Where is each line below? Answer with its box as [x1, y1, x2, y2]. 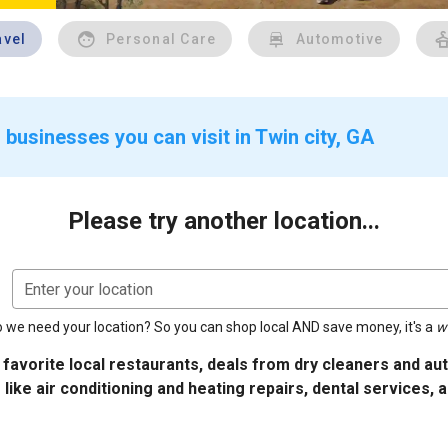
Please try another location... [68, 207, 380, 235]
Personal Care [106, 31, 217, 47]
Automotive [296, 31, 384, 47]
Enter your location [24, 280, 153, 299]
